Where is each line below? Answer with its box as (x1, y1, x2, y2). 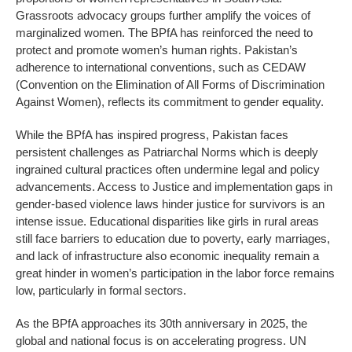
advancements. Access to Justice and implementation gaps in (16, 179, 332, 193)
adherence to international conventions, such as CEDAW (16, 60, 306, 74)
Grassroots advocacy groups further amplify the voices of (16, 8, 310, 22)
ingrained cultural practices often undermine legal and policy (16, 162, 320, 176)
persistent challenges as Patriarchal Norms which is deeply (16, 145, 318, 159)
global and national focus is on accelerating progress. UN (16, 333, 306, 347)
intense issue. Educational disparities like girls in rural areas (16, 214, 319, 228)
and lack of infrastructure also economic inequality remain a (16, 248, 319, 262)
